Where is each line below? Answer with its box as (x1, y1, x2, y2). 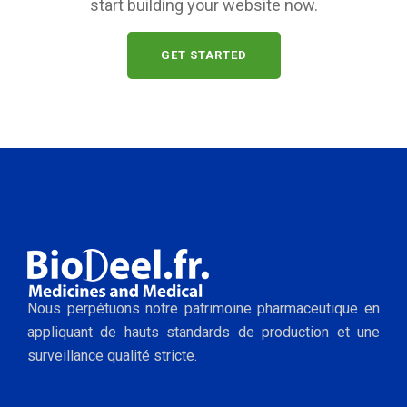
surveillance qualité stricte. (27, 347, 197, 364)
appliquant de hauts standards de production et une (27, 323, 380, 341)
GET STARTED (160, 48, 247, 62)
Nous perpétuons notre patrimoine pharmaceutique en (27, 300, 380, 317)
